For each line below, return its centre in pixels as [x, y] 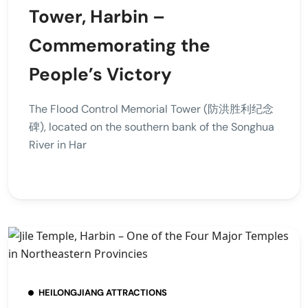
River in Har [58, 144]
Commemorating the [120, 45]
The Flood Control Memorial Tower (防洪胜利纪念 [151, 109]
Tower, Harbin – [97, 16]
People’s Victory [100, 74]
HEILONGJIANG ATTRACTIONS [103, 292]
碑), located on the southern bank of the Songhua [152, 126]
